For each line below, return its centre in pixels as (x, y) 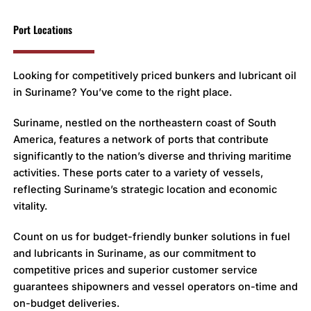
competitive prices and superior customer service (135, 270)
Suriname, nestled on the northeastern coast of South (144, 123)
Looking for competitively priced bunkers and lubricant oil (154, 75)
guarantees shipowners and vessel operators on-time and (155, 286)
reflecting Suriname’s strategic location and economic (145, 189)
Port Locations (42, 29)
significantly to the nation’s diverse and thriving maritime (152, 156)
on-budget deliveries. (66, 303)
